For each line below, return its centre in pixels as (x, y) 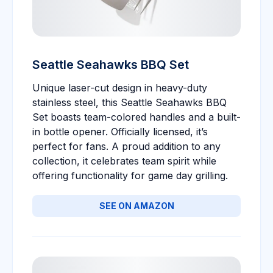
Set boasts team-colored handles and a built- (136, 117)
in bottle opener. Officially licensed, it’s (120, 132)
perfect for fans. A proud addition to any (126, 146)
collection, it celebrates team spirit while (124, 161)
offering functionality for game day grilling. (130, 175)
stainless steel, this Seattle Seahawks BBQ (129, 102)
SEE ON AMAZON (136, 206)
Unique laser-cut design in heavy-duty (120, 88)
